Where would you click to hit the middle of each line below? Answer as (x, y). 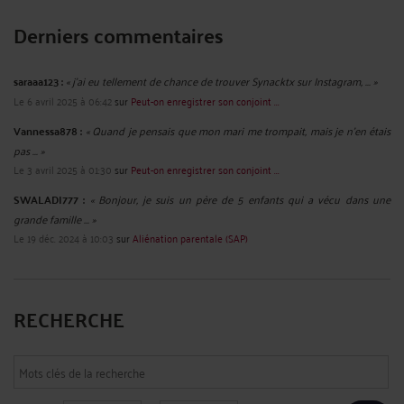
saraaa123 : (38, 81)
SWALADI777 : (50, 199)
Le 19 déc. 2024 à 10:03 (64, 237)
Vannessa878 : (48, 130)
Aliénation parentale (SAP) (190, 237)
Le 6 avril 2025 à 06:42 (63, 100)
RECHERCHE (69, 318)
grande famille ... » (55, 218)
